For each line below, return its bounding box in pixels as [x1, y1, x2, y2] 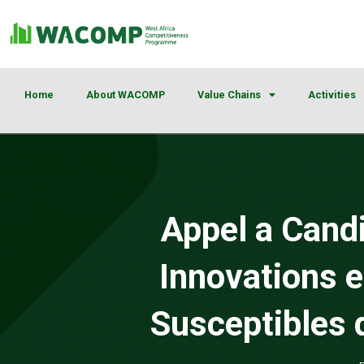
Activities [308, 89, 356, 102]
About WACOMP [86, 89, 165, 102]
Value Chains [197, 89, 261, 102]
